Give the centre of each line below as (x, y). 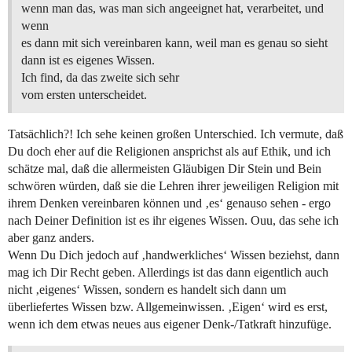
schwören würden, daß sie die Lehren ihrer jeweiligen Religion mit (173, 186)
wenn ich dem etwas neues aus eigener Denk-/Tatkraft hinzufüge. (170, 324)
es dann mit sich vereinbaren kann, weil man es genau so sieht (174, 43)
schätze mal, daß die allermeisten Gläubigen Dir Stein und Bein (165, 169)
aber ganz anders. (51, 238)
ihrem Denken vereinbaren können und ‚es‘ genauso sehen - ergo (169, 203)
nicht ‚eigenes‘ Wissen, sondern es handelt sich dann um (147, 290)
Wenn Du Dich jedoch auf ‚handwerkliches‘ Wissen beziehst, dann (174, 255)
